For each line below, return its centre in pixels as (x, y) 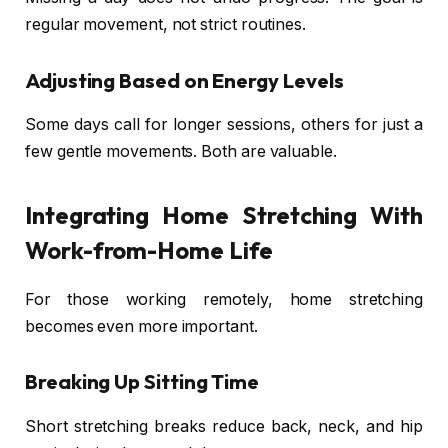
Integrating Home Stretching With (224, 214)
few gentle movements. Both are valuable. (181, 152)
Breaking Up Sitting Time (142, 382)
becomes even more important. (141, 326)
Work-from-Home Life (149, 249)
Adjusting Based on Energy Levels (184, 81)
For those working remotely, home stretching (224, 299)
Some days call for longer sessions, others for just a (224, 125)
